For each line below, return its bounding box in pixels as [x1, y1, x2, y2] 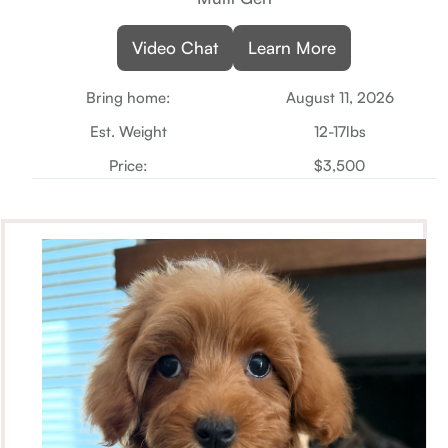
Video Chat [132, 36, 218, 58]
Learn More [248, 36, 336, 58]
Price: [109, 155, 148, 175]
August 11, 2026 [285, 87, 394, 107]
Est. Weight [89, 121, 167, 141]
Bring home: [86, 87, 171, 107]
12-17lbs [313, 121, 366, 141]
